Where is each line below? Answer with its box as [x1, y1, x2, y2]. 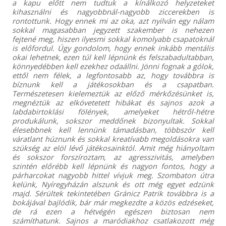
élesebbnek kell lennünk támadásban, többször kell [12, 124, 214, 135]
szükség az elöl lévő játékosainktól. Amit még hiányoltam [12, 142, 214, 153]
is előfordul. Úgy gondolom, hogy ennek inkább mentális [12, 42, 214, 53]
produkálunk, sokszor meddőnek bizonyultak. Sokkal [12, 115, 214, 126]
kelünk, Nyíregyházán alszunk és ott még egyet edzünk [12, 179, 214, 189]
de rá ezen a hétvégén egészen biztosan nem [12, 206, 214, 216]
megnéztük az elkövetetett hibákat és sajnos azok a [12, 97, 214, 107]
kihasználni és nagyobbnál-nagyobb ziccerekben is [12, 6, 214, 17]
